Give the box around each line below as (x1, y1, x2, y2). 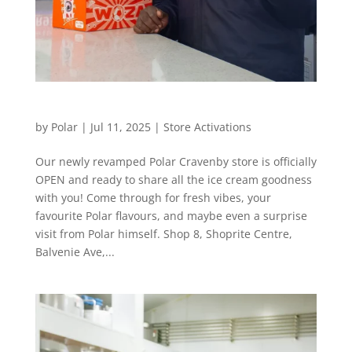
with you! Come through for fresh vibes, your (35, 189, 271, 205)
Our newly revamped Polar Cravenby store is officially (35, 153, 317, 169)
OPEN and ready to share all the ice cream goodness (35, 171, 312, 187)
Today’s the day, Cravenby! (35, 102, 192, 120)
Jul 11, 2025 (90, 119, 151, 134)
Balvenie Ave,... (35, 244, 115, 259)
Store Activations (163, 119, 251, 134)
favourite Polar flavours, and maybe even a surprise (35, 207, 307, 223)
